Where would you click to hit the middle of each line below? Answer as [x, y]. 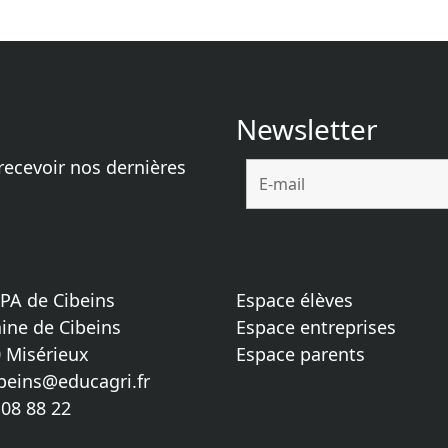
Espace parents [300, 353]
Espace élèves [294, 299]
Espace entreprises [316, 326]
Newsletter [307, 128]
